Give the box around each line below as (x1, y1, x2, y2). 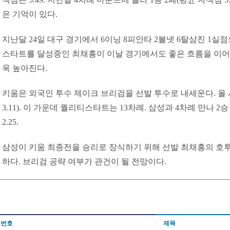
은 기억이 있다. (2, 10, 57, 18)
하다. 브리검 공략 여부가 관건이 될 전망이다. (2, 157, 166, 166)
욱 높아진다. (2, 64, 47, 72)
